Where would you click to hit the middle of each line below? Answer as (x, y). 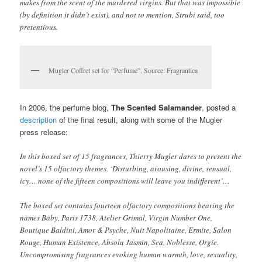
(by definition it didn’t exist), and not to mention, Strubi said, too (123, 15)
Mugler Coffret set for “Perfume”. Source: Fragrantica (123, 70)
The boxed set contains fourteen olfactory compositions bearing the (127, 205)
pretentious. (39, 27)
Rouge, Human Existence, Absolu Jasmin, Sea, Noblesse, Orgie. (120, 242)
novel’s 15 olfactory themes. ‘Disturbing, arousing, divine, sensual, (126, 168)
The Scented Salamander (157, 107)
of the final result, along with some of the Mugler (140, 119)
